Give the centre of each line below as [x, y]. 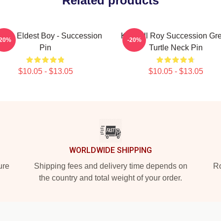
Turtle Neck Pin [176, 48]
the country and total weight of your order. [110, 178]
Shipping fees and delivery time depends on [110, 166]
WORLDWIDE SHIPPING [110, 150]
